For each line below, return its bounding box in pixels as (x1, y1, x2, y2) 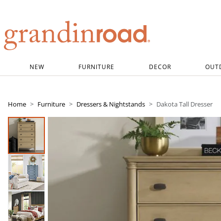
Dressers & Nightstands (76, 100, 145, 109)
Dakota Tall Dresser (156, 100, 213, 109)
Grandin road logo (3, 51, 67, 61)
